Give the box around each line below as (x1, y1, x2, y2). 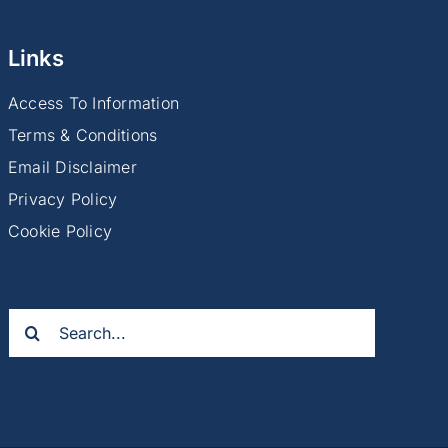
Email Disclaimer (7, 157, 137, 178)
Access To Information (7, 93, 179, 114)
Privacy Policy (7, 189, 118, 210)
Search (6, 309, 61, 330)
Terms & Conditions (7, 125, 158, 146)
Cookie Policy (7, 221, 113, 242)
